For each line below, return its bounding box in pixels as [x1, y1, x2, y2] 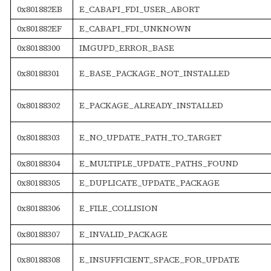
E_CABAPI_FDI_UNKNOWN [79, 22, 191, 34]
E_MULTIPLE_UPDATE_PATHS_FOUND [79, 157, 238, 169]
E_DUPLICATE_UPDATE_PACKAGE [79, 176, 220, 189]
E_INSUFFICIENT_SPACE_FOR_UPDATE [79, 253, 240, 266]
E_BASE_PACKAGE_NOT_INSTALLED [79, 67, 230, 79]
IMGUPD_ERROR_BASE [79, 41, 174, 54]
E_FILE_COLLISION [79, 201, 158, 214]
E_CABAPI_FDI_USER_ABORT [79, 2, 200, 15]
